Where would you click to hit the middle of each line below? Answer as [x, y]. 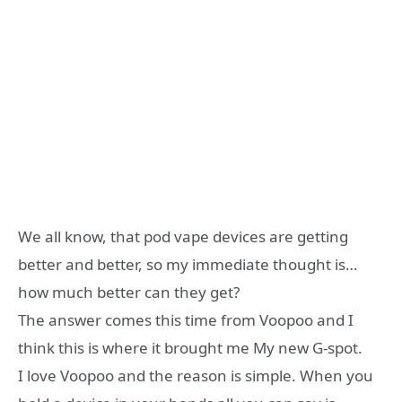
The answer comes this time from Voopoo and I [186, 319]
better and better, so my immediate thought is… [188, 264]
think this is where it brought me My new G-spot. [190, 347]
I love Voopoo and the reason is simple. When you [196, 375]
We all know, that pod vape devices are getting [183, 236]
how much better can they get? [129, 292]
